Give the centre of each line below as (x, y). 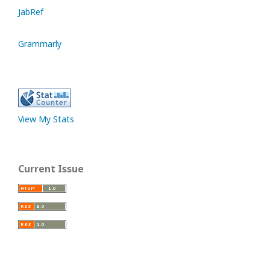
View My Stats (46, 119)
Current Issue (51, 169)
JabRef (31, 12)
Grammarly (40, 44)
